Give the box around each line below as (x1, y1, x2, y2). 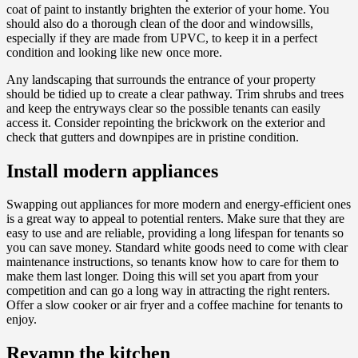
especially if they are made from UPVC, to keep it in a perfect (6, 30, 317, 45)
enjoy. (6, 312, 37, 327)
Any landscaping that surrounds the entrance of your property (6, 72, 316, 86)
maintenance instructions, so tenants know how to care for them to (6, 255, 339, 269)
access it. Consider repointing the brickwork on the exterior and (6, 115, 325, 129)
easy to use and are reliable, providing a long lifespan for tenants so (6, 226, 344, 241)
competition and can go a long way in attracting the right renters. (6, 284, 330, 298)
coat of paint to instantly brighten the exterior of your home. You (6, 2, 329, 16)
